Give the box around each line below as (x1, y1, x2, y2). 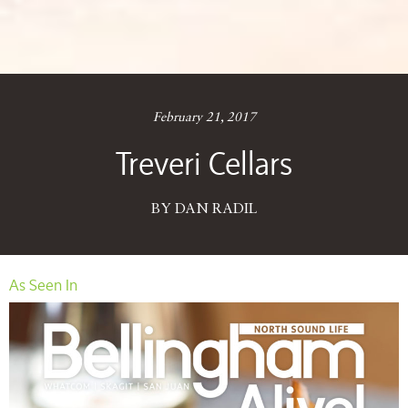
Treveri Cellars (116, 144, 292, 181)
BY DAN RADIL (151, 201, 257, 217)
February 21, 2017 (152, 110, 256, 124)
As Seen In (9, 275, 77, 294)
